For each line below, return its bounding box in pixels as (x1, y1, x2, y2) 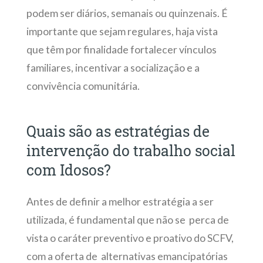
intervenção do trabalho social (26, 141, 235, 161)
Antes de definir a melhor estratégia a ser (26, 195, 214, 208)
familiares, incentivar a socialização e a (26, 62, 200, 75)
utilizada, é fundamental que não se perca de (26, 214, 229, 227)
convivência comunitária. (26, 80, 140, 93)
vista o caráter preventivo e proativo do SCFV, (26, 232, 234, 245)
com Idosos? (26, 160, 111, 180)
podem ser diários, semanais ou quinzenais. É (26, 7, 228, 20)
